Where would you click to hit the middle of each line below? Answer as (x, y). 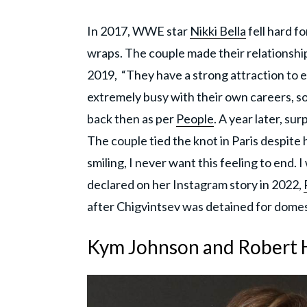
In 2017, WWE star (138, 30)
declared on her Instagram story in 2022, (195, 184)
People (195, 118)
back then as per (132, 118)
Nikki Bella (218, 30)
